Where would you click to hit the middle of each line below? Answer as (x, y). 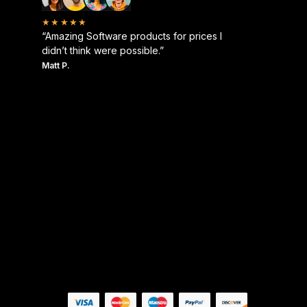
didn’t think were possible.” (103, 50)
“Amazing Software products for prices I (132, 36)
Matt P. (56, 65)
